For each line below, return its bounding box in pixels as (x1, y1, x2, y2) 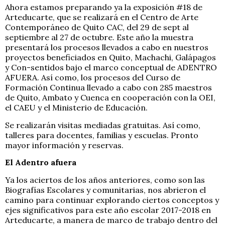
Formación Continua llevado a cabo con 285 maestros (5, 82, 212, 93)
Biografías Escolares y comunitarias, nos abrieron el (5, 184, 206, 195)
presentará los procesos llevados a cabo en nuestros (5, 42, 208, 53)
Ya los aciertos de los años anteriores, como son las (5, 174, 205, 185)
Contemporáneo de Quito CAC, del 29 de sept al (5, 22, 189, 33)
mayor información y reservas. (5, 140, 124, 150)
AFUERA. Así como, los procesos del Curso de (5, 72, 180, 83)
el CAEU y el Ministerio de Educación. (5, 102, 148, 113)
